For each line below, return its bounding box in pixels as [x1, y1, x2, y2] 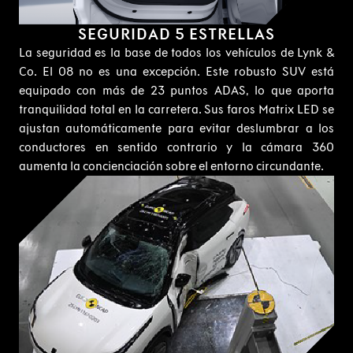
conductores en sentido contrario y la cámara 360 [19, 139, 334, 154]
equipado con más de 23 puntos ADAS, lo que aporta [19, 82, 334, 98]
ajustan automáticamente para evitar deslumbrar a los [19, 120, 334, 136]
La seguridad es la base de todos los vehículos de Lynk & [19, 44, 334, 60]
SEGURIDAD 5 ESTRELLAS [78, 24, 275, 43]
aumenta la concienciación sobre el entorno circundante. [19, 158, 324, 173]
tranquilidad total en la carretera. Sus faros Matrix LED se [19, 101, 334, 117]
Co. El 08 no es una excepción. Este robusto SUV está [19, 63, 334, 79]
